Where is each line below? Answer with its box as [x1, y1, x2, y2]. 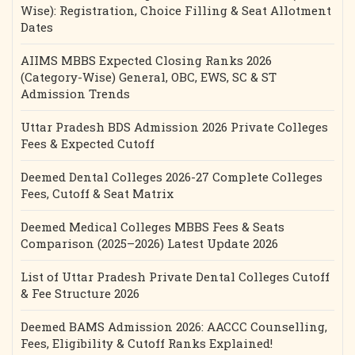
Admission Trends [21, 86, 130, 101]
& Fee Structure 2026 [21, 285, 139, 301]
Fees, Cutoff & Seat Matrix [21, 185, 174, 201]
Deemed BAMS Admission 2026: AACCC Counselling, [21, 319, 327, 334]
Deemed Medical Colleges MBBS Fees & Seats [21, 219, 284, 235]
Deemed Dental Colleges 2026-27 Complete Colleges [21, 169, 323, 185]
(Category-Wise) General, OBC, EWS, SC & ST [21, 69, 277, 85]
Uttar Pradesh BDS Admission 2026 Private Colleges [21, 119, 328, 135]
